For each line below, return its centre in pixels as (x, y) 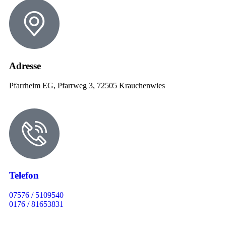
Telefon (24, 176)
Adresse (25, 66)
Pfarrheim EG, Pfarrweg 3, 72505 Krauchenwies (87, 85)
